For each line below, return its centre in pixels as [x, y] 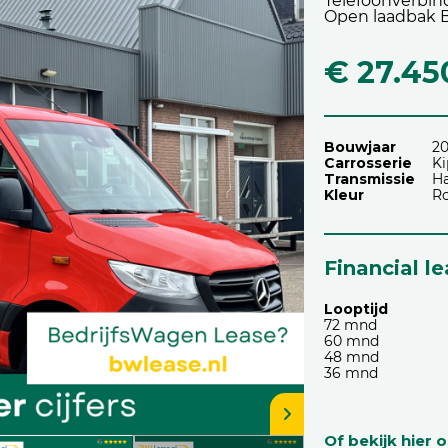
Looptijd [356, 309]
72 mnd [350, 325]
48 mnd [351, 357]
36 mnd [351, 373]
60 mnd [351, 341]
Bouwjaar [360, 147]
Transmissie [369, 179]
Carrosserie [368, 163]
